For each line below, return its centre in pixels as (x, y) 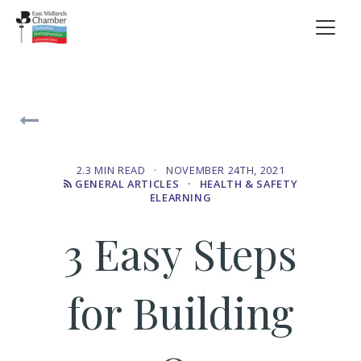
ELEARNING (180, 197)
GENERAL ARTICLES (127, 184)
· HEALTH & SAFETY (239, 184)
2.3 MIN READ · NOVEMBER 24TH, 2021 (180, 170)
